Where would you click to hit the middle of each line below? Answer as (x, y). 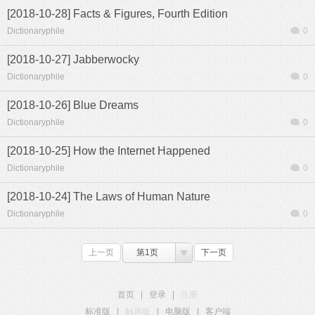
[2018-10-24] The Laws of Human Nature (109, 197)
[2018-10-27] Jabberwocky (73, 59)
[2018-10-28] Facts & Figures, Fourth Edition (117, 14)
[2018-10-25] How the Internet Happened (109, 151)
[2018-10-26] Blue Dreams (73, 105)
